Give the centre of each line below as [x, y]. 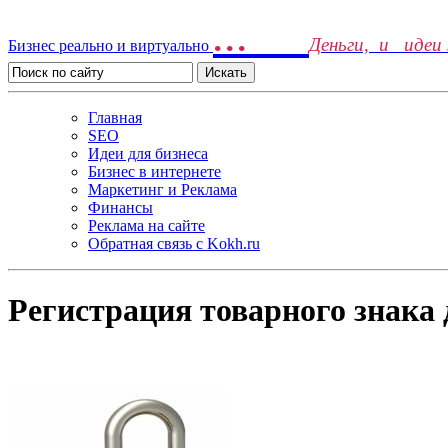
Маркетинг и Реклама [162, 189]
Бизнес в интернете [154, 171]
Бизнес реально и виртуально [110, 45]
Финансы [120, 207]
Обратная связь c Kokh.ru [174, 243]
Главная [115, 117]
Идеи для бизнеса [148, 153]
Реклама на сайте [146, 225]
